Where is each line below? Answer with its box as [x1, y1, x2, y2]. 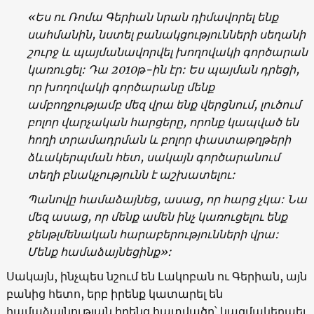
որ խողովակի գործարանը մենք [27, 79, 214, 94]
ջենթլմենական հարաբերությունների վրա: [27, 226, 279, 241]
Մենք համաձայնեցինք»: [27, 244, 172, 259]
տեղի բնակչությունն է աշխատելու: [27, 167, 235, 182]
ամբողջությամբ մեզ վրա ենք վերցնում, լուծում [27, 97, 301, 111]
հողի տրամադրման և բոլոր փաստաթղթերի [27, 132, 291, 146]
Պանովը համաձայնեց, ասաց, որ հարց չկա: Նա [27, 191, 307, 206]
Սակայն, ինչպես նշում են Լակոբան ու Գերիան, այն [6, 268, 307, 283]
